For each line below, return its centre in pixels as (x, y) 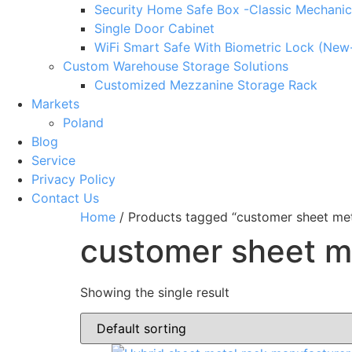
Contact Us (65, 198)
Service (53, 160)
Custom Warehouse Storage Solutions (176, 66)
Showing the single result (155, 292)
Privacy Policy (73, 179)
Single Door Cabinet (154, 28)
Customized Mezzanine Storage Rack (206, 85)
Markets (55, 104)
